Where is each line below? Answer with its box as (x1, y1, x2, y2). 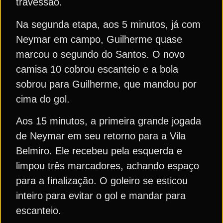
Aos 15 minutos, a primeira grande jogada (16, 115, 201, 126)
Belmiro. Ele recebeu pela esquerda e (16, 145, 182, 156)
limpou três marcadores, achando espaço (16, 160, 199, 171)
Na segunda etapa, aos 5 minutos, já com (16, 18, 201, 30)
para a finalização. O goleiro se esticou (16, 175, 188, 186)
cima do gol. (16, 93, 70, 105)
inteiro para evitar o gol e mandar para (16, 190, 186, 201)
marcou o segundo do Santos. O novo (16, 48, 185, 60)
